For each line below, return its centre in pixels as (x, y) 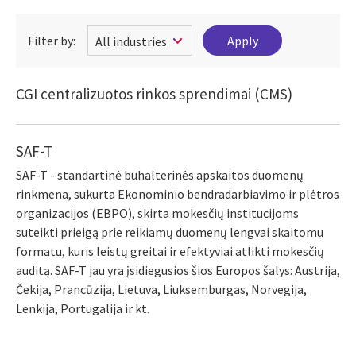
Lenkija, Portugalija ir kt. (83, 308)
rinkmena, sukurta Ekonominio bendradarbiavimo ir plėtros (178, 193)
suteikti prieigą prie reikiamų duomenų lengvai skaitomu (170, 232)
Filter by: (52, 40)
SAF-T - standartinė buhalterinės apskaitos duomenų (160, 174)
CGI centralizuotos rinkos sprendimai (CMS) (154, 93)
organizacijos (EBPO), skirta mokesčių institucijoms (157, 213)
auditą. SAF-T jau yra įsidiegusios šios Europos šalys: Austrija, (178, 270)
